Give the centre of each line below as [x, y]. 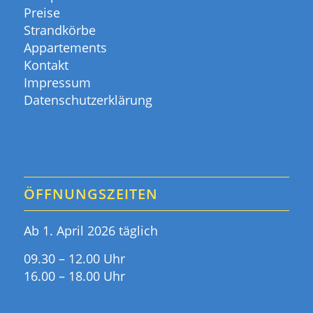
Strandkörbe [59, 30]
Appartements [65, 48]
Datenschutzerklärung [88, 100]
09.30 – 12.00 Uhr [74, 258]
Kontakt [46, 65]
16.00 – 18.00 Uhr [74, 276]
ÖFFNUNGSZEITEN [90, 194]
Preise [42, 13]
